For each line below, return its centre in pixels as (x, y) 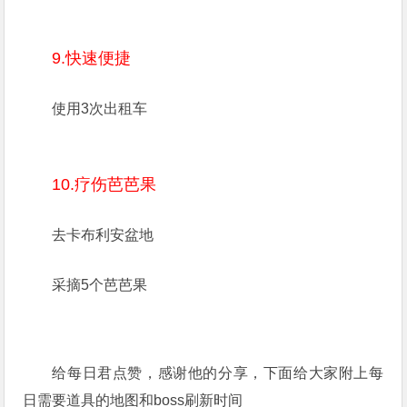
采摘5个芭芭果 (100, 285)
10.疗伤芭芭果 (104, 184)
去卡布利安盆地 (103, 235)
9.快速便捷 (92, 58)
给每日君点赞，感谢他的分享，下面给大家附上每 (218, 373)
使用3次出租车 (100, 109)
